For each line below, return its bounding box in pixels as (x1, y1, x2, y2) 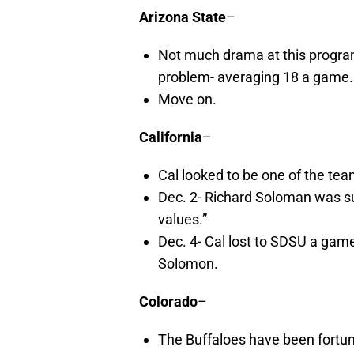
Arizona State (139, 9, 226, 26)
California (139, 129, 202, 146)
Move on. (158, 91, 217, 108)
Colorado (139, 293, 198, 311)
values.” (158, 211, 207, 228)
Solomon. (158, 255, 218, 273)
